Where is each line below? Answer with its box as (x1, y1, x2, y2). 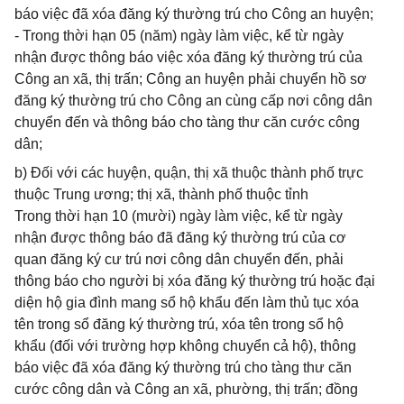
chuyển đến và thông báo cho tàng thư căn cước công (14, 115, 360, 130)
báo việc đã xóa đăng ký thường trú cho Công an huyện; (14, 6, 373, 22)
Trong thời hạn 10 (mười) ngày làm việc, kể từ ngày (14, 208, 343, 224)
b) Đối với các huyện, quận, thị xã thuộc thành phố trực (14, 165, 363, 180)
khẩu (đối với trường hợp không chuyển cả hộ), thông (14, 338, 356, 353)
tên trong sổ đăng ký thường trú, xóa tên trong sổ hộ (14, 317, 344, 332)
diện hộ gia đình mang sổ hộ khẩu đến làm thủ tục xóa (14, 295, 359, 310)
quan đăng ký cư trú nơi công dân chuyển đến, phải (14, 252, 344, 267)
